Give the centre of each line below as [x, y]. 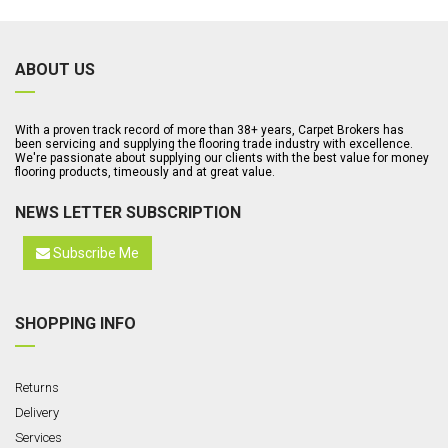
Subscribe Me [94, 253]
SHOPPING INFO [75, 323]
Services [38, 437]
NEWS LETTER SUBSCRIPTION [128, 212]
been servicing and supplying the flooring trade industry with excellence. [214, 144]
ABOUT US [55, 69]
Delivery [37, 412]
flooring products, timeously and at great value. [145, 172]
